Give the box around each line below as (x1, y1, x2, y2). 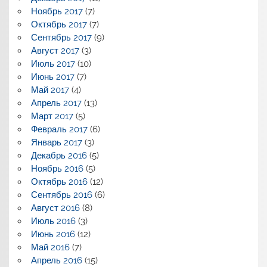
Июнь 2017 (30, 71, 74, 82)
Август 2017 (30, 45, 79, 56)
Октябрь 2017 (30, 18, 87, 30)
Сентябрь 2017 (30, 32, 92, 43)
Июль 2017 (30, 58, 75, 69)
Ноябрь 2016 (30, 163, 83, 174)
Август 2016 (30, 202, 80, 213)
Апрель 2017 (30, 97, 82, 108)
